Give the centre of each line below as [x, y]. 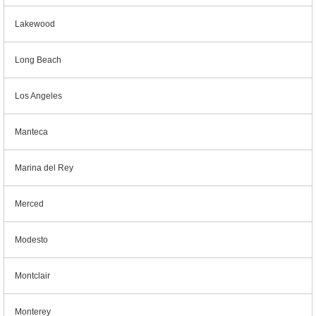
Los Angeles [38, 96]
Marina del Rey [44, 168]
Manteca [31, 132]
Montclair [32, 276]
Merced [29, 204]
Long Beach [38, 60]
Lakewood [35, 24]
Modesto [31, 240]
